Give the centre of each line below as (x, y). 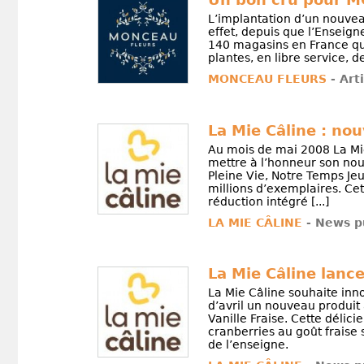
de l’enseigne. (248, 344)
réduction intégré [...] (268, 201)
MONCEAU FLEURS (267, 78)
